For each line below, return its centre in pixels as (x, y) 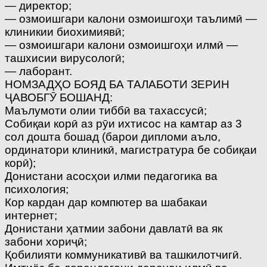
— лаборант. (38, 71)
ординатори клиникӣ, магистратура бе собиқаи (131, 150)
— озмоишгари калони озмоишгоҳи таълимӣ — (131, 18)
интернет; (31, 215)
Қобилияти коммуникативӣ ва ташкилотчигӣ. (123, 254)
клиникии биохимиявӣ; (65, 32)
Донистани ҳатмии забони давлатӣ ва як (114, 228)
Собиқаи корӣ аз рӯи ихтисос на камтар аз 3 (123, 123)
